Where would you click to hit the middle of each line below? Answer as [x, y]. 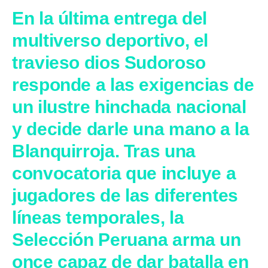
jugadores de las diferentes [125, 195]
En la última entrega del [109, 18]
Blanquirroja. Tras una [104, 151]
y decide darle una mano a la [131, 129]
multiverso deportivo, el [110, 40]
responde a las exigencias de [133, 84]
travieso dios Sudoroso [109, 62]
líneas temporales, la [98, 217]
